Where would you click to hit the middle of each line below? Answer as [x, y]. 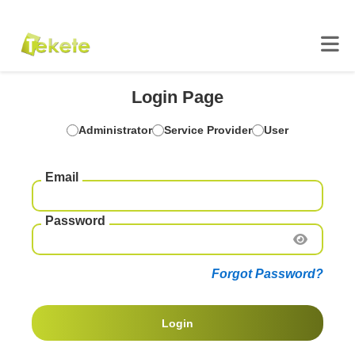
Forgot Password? [267, 274]
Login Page [177, 97]
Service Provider [208, 130]
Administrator [115, 130]
